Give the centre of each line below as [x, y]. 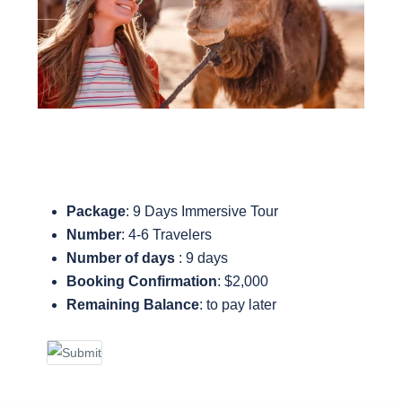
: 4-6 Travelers [166, 235]
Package [96, 212]
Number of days [122, 258]
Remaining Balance [133, 305]
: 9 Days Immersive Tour [205, 212]
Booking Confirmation [142, 282]
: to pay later [238, 305]
